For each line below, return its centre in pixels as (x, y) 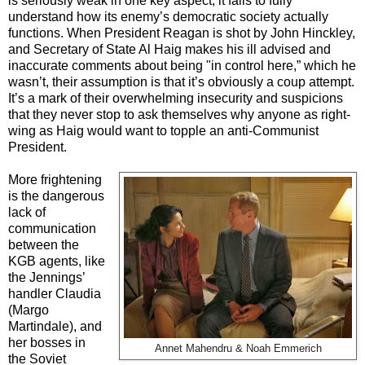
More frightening (55, 179)
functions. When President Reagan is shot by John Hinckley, (182, 33)
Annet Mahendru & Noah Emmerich (238, 348)
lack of (27, 212)
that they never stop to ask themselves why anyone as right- (179, 114)
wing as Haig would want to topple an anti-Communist (163, 130)
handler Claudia (55, 293)
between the (44, 244)
